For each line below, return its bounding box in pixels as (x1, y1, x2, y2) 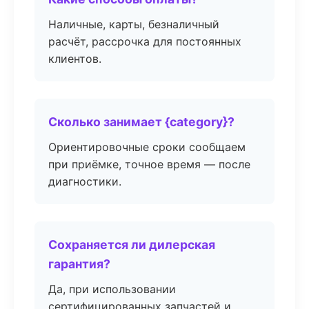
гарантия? (48, 257, 110, 271)
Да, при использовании (48, 282, 176, 296)
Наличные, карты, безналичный (48, 17, 219, 31)
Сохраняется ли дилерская (48, 237, 215, 252)
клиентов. (48, 52, 101, 66)
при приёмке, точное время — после (48, 157, 250, 171)
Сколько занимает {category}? (48, 114, 235, 129)
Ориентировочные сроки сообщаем (48, 140, 246, 154)
